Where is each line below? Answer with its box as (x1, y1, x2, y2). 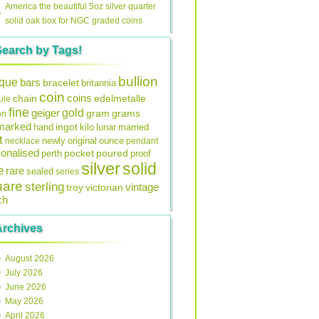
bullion (118, 73, 158, 89)
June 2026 (5, 282, 46, 292)
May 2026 (5, 296, 43, 306)
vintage (125, 181, 159, 193)
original (68, 135, 97, 146)
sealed (26, 166, 53, 177)
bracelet (43, 77, 79, 88)
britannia (81, 78, 116, 88)
